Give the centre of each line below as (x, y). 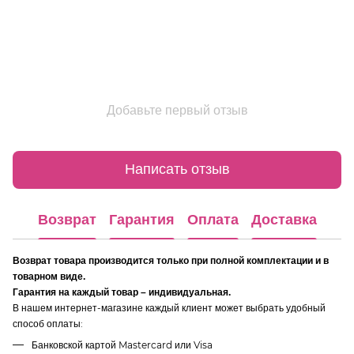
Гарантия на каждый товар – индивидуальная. (122, 292)
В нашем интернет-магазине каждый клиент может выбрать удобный (169, 307)
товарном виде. (49, 276)
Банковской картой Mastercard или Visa (122, 345)
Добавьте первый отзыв (177, 110)
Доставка (284, 220)
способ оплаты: (48, 323)
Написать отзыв (177, 169)
